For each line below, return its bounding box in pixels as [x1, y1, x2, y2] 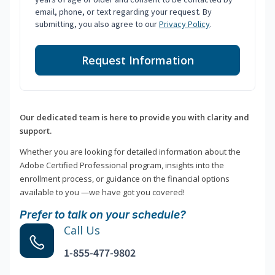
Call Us [64, 223, 100, 238]
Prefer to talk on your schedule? [20, 208, 186, 222]
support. [20, 125, 52, 137]
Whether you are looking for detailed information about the [20, 146, 241, 158]
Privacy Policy [159, 18, 210, 30]
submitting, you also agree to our [35, 18, 159, 30]
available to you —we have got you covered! [20, 187, 185, 198]
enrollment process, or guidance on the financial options [20, 173, 230, 185]
